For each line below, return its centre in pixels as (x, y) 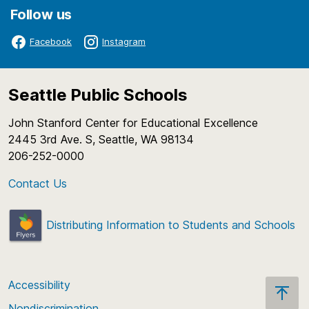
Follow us (41, 14)
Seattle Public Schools (98, 94)
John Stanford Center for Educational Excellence (137, 122)
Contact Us (38, 183)
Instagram (124, 41)
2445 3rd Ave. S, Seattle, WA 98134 (104, 139)
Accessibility (39, 285)
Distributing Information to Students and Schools (169, 225)
